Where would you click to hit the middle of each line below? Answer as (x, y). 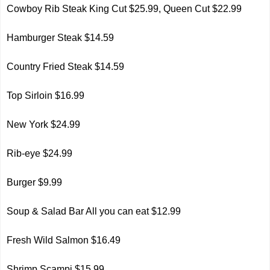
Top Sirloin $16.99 (46, 96)
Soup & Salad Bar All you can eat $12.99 (94, 211)
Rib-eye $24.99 (40, 153)
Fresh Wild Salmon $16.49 (64, 240)
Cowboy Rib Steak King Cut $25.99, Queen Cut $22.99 (124, 9)
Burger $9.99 (35, 182)
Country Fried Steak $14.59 (66, 67)
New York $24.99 (44, 124)
